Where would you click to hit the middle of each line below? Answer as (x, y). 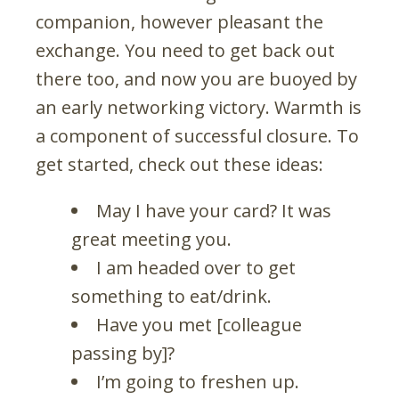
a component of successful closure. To (197, 135)
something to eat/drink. (171, 296)
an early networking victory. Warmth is (199, 107)
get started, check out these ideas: (179, 164)
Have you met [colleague (199, 324)
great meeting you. (151, 239)
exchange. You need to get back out (185, 50)
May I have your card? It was (214, 210)
